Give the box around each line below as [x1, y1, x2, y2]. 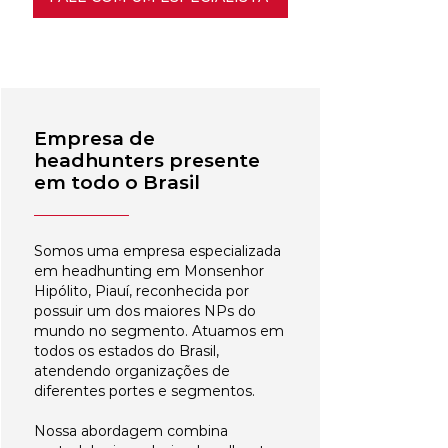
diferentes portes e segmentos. [34, 382, 255, 400]
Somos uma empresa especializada [34, 242, 281, 260]
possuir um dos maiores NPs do [34, 302, 256, 320]
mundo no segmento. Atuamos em [34, 322, 284, 340]
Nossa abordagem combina [34, 422, 228, 440]
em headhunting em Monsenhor [34, 262, 264, 280]
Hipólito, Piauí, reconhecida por [34, 282, 249, 300]
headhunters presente [34, 149, 260, 172]
